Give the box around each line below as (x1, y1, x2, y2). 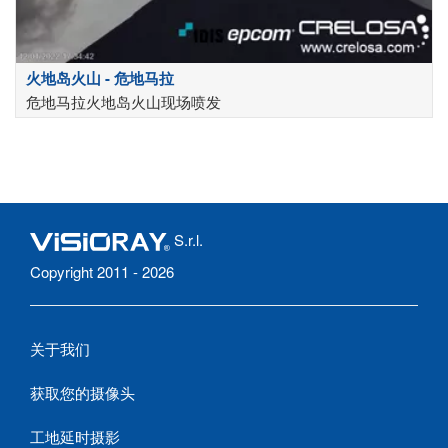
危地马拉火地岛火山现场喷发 (26, 91, 221, 113)
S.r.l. (170, 229, 203, 251)
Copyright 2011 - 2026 (30, 261, 174, 283)
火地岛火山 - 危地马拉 (26, 67, 174, 90)
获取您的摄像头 (30, 382, 135, 404)
